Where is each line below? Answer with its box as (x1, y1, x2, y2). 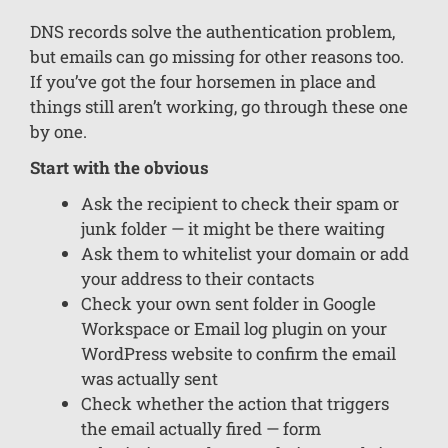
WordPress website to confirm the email (81, 342, 396, 366)
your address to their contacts (81, 267, 314, 291)
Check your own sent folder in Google (81, 292, 376, 316)
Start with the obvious (30, 156, 209, 180)
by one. (30, 120, 87, 144)
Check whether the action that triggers (81, 392, 389, 416)
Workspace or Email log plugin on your (81, 317, 387, 341)
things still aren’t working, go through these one (30, 95, 408, 119)
